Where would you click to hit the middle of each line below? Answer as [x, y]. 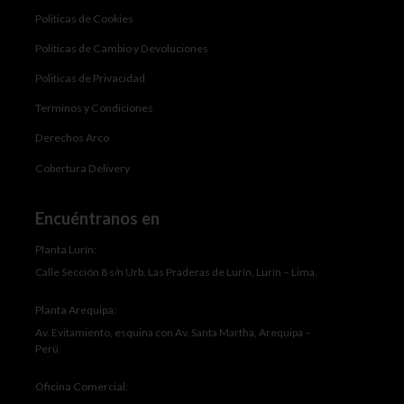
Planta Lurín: [66, 250]
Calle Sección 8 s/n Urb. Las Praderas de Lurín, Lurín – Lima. [177, 272]
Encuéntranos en [98, 219]
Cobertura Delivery [83, 168]
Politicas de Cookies [85, 18]
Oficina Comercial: [82, 387]
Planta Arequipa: [76, 310]
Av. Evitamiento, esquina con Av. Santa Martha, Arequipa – [174, 333]
